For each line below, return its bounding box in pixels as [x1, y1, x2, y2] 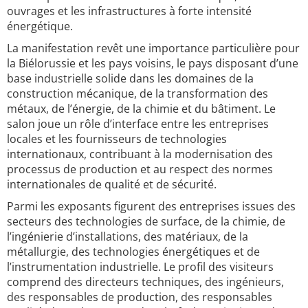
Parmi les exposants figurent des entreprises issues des [7, 199, 296, 214]
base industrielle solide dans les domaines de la [7, 71, 254, 86]
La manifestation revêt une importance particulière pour [7, 41, 300, 56]
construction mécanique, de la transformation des [7, 86, 268, 101]
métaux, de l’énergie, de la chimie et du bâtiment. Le [7, 101, 276, 116]
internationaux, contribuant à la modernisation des [7, 146, 273, 162]
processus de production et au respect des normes [7, 162, 273, 177]
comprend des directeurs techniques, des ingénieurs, [7, 274, 284, 289]
